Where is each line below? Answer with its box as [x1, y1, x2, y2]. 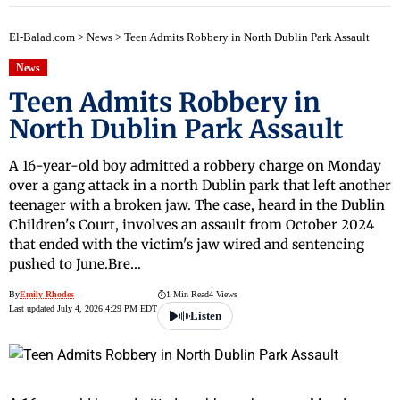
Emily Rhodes [20, 289, 74, 300]
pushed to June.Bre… [9, 255, 141, 273]
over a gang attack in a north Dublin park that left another [9, 177, 391, 195]
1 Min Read [166, 289, 209, 300]
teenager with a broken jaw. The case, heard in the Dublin [9, 196, 385, 214]
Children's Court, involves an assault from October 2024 [9, 216, 374, 234]
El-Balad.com [9, 30, 75, 44]
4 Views [209, 289, 237, 300]
